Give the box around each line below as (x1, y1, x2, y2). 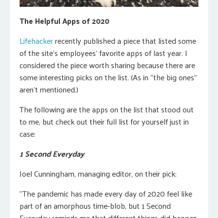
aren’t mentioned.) (19, 82, 78, 96)
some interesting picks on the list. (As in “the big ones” (19, 70, 197, 84)
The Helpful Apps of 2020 (19, 13, 109, 28)
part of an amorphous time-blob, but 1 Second (19, 198, 171, 213)
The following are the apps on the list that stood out (19, 102, 194, 116)
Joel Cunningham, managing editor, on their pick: (19, 166, 177, 181)
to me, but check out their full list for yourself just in (19, 114, 189, 128)
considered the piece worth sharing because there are (19, 57, 195, 72)
